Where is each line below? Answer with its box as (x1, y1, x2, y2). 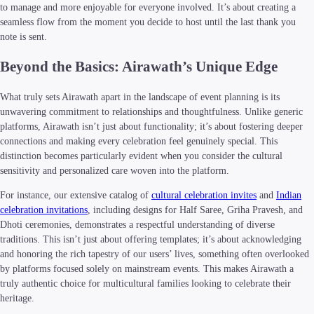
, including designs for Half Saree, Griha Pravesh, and (88, 205, 303, 216)
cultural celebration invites (151, 190, 257, 201)
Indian (276, 190, 301, 201)
